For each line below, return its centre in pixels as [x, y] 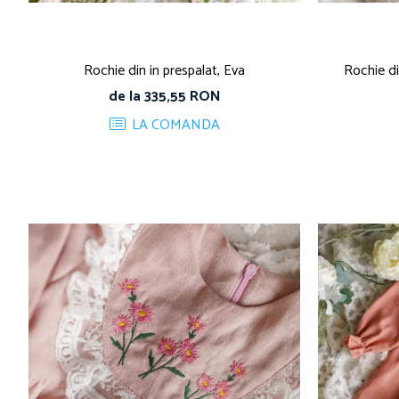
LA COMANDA [174, 126]
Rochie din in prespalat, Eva [164, 71]
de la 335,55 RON [164, 97]
